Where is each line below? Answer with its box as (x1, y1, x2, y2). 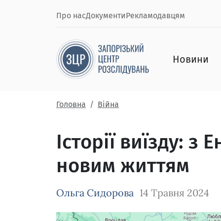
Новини (173, 53, 209, 65)
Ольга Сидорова (56, 186, 134, 199)
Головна (56, 100, 86, 109)
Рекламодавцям (126, 10, 185, 20)
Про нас (56, 10, 86, 20)
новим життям (56, 154, 189, 178)
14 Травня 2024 (140, 186, 209, 199)
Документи (86, 10, 126, 20)
